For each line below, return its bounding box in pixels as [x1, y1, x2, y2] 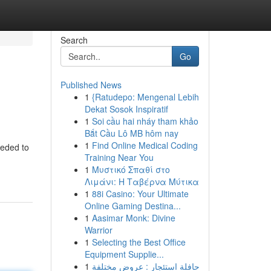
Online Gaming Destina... [84, 200, 181, 212]
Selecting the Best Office [91, 236, 186, 248]
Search [60, 34, 88, 46]
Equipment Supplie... [84, 248, 164, 260]
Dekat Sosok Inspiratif [84, 103, 168, 115]
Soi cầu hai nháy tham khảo [91, 115, 198, 127]
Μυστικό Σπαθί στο [91, 163, 170, 175]
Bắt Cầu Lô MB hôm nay [84, 127, 178, 139]
